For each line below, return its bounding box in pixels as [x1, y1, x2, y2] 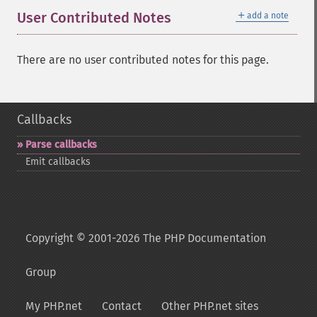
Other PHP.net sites [161, 299, 258, 313]
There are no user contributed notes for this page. [17, 53, 269, 67]
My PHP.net [25, 299, 82, 313]
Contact [102, 299, 142, 313]
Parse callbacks [25, 139, 97, 151]
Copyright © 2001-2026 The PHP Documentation [25, 231, 266, 245]
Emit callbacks [25, 156, 91, 168]
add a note [247, 11, 289, 21]
